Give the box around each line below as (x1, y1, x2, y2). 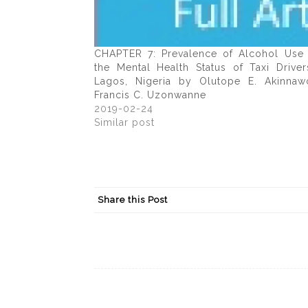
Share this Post (98, 195, 168, 206)
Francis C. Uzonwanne (94, 89, 206, 101)
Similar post (94, 117, 155, 129)
